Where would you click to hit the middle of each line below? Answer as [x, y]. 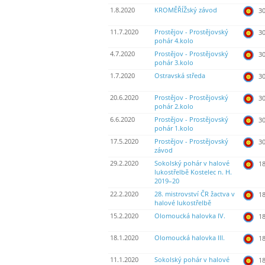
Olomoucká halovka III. [190, 238]
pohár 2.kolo [174, 107]
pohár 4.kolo [174, 41]
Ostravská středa [180, 76]
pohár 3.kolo [174, 63]
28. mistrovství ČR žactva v [195, 194]
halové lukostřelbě [183, 203]
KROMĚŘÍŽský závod [186, 10]
